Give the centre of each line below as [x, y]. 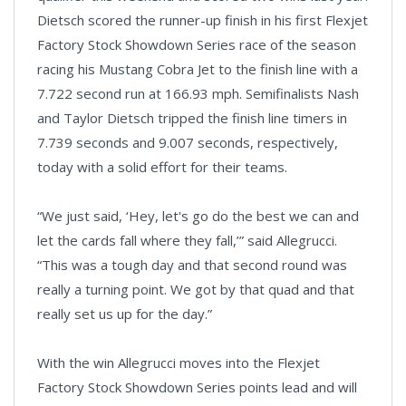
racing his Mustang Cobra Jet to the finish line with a [198, 69]
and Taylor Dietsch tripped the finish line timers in [192, 118]
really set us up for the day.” [125, 314]
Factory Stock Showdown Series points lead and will [197, 387]
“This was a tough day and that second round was [192, 265]
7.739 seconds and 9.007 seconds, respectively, [188, 142]
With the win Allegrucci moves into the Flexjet [179, 362]
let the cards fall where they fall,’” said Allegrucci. [187, 240]
